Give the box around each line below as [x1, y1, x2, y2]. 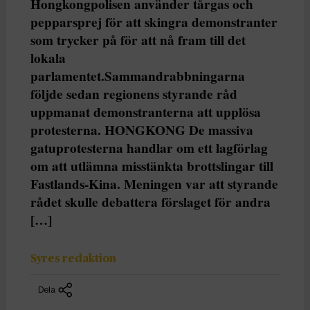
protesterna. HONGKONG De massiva [30, 120, 253, 140]
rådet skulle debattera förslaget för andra [30, 192, 271, 212]
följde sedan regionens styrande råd [30, 84, 237, 104]
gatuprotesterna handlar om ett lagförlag [30, 138, 268, 158]
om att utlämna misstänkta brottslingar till [30, 156, 273, 176]
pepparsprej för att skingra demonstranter [30, 12, 277, 32]
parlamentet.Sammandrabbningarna [30, 66, 245, 86]
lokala [30, 48, 66, 68]
